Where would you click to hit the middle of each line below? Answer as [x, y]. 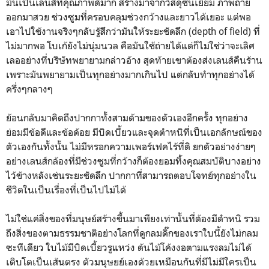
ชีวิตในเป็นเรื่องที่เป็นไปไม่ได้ [66, 189]
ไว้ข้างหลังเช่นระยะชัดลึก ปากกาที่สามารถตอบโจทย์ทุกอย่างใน [131, 175]
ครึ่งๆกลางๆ [29, 89]
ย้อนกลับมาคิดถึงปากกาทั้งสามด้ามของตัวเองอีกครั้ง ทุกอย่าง [127, 117]
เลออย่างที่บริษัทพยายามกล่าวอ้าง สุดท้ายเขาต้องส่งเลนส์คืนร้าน [134, 60]
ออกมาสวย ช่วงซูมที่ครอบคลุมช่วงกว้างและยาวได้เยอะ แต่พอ [128, 17]
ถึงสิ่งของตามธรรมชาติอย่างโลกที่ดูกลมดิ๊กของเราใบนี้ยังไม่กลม [132, 233]
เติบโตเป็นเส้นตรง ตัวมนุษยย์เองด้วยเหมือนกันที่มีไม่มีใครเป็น [131, 261]
